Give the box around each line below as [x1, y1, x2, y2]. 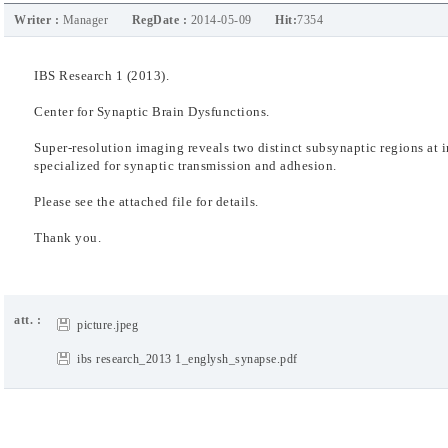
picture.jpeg [77, 318, 138, 332]
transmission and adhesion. [177, 158, 337, 173]
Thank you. [34, 230, 101, 245]
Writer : [14, 13, 63, 27]
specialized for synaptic [34, 158, 178, 173]
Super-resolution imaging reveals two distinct [34, 140, 306, 155]
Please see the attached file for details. [34, 194, 259, 209]
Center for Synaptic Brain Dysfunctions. [34, 104, 270, 119]
